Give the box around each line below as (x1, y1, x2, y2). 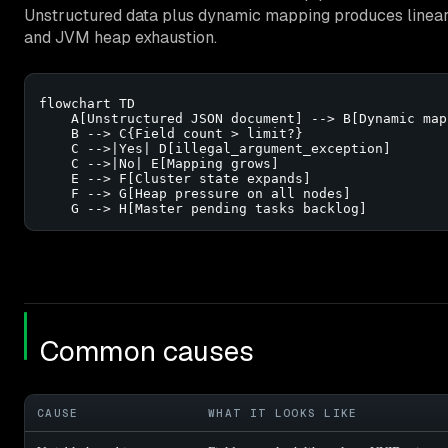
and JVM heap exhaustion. (24, 26, 217, 48)
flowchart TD (39, 95, 135, 111)
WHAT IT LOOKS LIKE (208, 405, 358, 420)
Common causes (40, 332, 254, 369)
